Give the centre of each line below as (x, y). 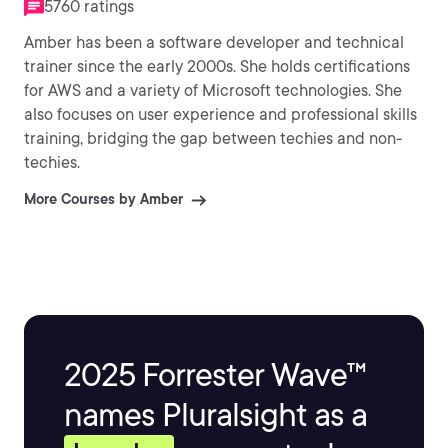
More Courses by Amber (103, 199)
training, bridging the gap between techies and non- (213, 138)
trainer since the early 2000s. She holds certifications (132, 66)
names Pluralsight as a (215, 414)
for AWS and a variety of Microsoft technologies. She (199, 90)
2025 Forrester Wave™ (215, 374)
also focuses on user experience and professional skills (220, 114)
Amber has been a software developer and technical (214, 42)
